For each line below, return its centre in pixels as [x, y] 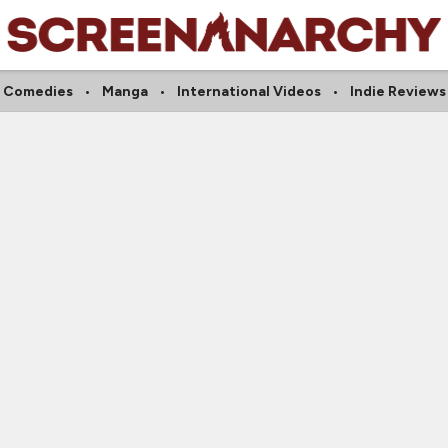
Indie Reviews [397, 91]
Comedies [37, 91]
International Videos [248, 91]
